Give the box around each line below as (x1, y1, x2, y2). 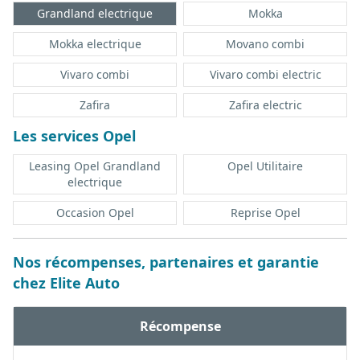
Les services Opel (13, 126, 136, 146)
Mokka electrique (48, 36, 141, 52)
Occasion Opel (55, 205, 134, 221)
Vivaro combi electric (209, 67, 321, 83)
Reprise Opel (230, 205, 301, 221)
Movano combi (226, 36, 305, 52)
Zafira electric (228, 97, 302, 113)
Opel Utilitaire (227, 158, 303, 174)
